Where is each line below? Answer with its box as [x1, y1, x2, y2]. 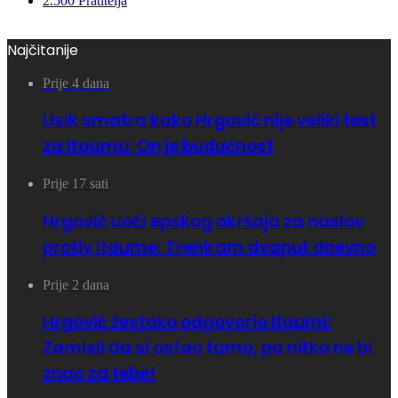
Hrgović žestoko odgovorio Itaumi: [43, 310, 331, 335]
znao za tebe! [43, 362, 155, 386]
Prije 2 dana [43, 276, 109, 292]
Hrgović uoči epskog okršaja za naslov [43, 209, 364, 234]
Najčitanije [7, 39, 78, 60]
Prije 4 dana [43, 75, 109, 91]
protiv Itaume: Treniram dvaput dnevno [43, 235, 376, 259]
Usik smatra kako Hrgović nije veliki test [43, 108, 377, 133]
